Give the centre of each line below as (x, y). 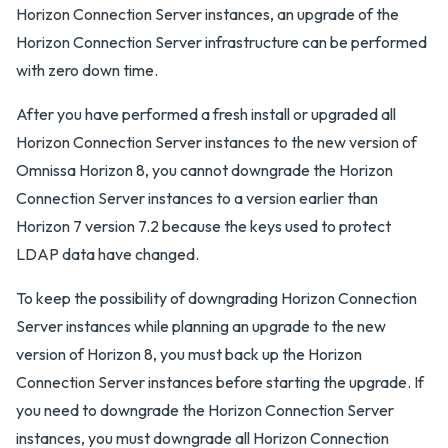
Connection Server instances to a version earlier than (197, 198)
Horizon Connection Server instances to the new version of (216, 142)
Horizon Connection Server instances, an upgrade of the (207, 14)
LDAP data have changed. (107, 254)
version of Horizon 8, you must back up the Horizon (189, 354)
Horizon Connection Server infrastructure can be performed (221, 42)
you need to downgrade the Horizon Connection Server (205, 410)
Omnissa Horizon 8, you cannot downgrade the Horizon (204, 170)
